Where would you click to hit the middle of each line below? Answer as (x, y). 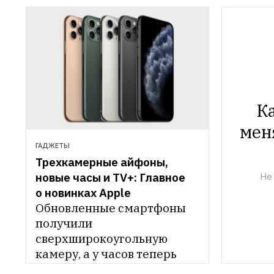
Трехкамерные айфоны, (102, 162)
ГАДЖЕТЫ (53, 146)
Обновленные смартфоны (111, 208)
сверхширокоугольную (102, 239)
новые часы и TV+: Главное (110, 178)
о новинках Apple (83, 193)
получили (64, 224)
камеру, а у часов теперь (106, 254)
